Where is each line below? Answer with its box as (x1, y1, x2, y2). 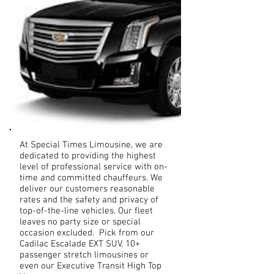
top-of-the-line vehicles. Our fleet (20, 206, 153, 217)
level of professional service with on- (20, 161, 168, 172)
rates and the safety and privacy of (20, 194, 158, 206)
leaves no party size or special (20, 217, 141, 228)
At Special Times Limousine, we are (20, 139, 163, 150)
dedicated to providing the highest (20, 150, 156, 161)
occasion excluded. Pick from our (20, 228, 154, 239)
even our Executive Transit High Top (20, 261, 161, 272)
